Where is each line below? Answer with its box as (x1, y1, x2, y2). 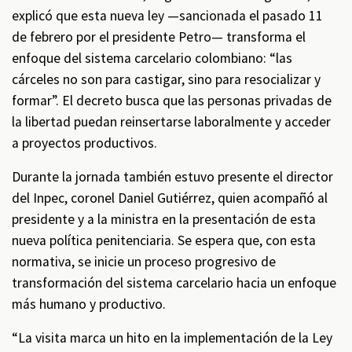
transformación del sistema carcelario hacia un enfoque (12, 274, 336, 291)
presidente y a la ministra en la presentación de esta (12, 211, 316, 228)
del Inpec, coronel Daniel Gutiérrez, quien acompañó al (12, 189, 328, 207)
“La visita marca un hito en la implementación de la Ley (12, 329, 332, 346)
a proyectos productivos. (12, 134, 157, 152)
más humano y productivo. (12, 295, 166, 313)
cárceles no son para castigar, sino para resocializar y (12, 71, 321, 88)
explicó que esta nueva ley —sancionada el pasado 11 (12, 7, 323, 24)
